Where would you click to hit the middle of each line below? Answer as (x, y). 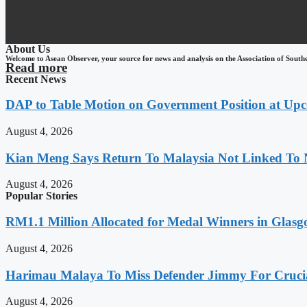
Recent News (36, 79)
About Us (28, 49)
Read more (36, 67)
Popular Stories (41, 196)
